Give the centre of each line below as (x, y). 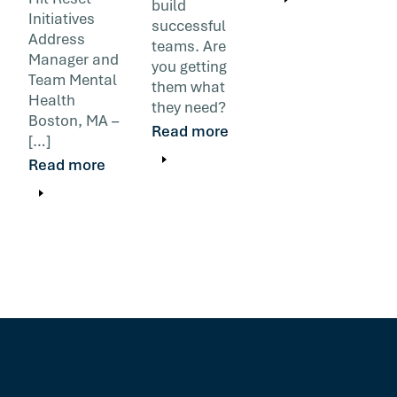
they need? (188, 107)
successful (188, 25)
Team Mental (73, 79)
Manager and (74, 59)
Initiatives (62, 18)
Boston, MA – (74, 120)
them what (188, 86)
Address (57, 39)
